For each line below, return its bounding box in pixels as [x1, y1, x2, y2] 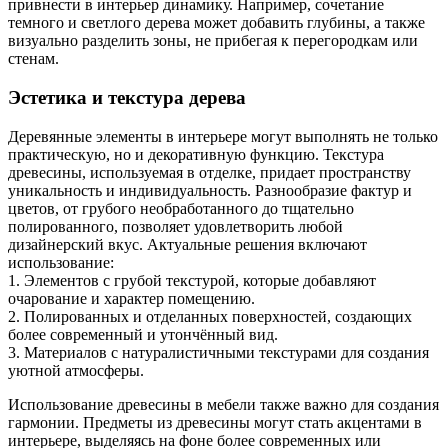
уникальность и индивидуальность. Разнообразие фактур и [8, 181, 412, 199]
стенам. [8, 50, 59, 68]
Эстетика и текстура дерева [8, 86, 246, 108]
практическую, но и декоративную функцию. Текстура [8, 145, 384, 163]
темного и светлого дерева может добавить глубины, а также [8, 14, 425, 32]
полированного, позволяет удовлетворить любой [8, 217, 343, 235]
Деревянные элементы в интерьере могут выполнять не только [8, 127, 438, 145]
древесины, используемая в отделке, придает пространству [8, 163, 411, 181]
